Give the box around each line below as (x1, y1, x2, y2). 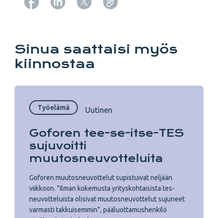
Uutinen (85, 105, 112, 114)
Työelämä (37, 104, 70, 111)
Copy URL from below (113, 12, 189, 21)
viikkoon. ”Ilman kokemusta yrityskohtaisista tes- (29, 184, 175, 192)
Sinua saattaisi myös (15, 42, 178, 56)
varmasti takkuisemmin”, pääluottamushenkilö (29, 206, 167, 214)
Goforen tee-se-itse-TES (29, 127, 184, 139)
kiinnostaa (15, 56, 95, 71)
